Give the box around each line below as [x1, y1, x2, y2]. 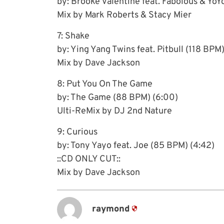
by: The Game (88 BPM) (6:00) [57, 91, 178, 103]
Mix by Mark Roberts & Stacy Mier [57, 9, 191, 21]
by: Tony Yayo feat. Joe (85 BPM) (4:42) [57, 139, 214, 151]
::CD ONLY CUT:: [57, 153, 120, 165]
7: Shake [57, 30, 89, 42]
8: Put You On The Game [57, 78, 152, 90]
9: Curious [57, 126, 97, 138]
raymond [92, 203, 129, 215]
